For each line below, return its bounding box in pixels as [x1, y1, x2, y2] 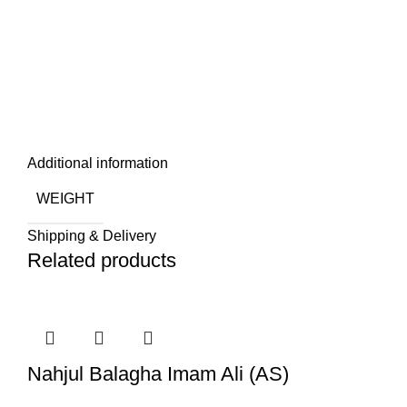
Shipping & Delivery [27, 228, 156, 243]
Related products [27, 249, 176, 272]
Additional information [27, 155, 168, 171]
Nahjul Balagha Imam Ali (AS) [27, 362, 289, 385]
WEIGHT [36, 190, 94, 206]
